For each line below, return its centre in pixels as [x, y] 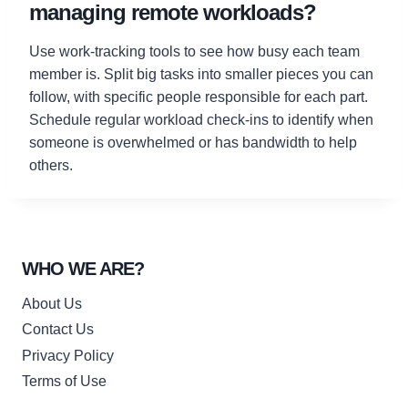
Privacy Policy [68, 355]
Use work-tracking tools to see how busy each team [194, 51]
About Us [52, 304]
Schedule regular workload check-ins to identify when [201, 119]
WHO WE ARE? [83, 268]
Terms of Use [64, 381]
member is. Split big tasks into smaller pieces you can [201, 74]
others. [51, 165]
